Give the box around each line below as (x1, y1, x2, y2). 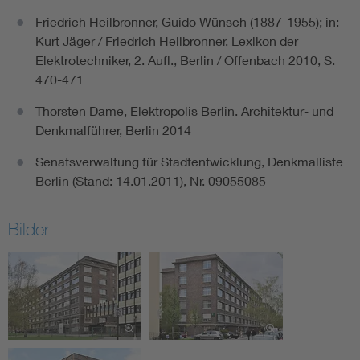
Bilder (8, 219, 49, 240)
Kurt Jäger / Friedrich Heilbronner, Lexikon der (35, 33, 298, 49)
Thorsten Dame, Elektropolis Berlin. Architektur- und (35, 103, 333, 119)
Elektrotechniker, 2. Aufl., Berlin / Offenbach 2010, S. (35, 52, 335, 68)
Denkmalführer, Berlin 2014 (35, 122, 191, 138)
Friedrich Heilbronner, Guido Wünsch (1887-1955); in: (35, 14, 339, 30)
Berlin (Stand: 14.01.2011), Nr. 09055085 (35, 173, 266, 189)
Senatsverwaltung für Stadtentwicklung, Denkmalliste (35, 153, 343, 170)
